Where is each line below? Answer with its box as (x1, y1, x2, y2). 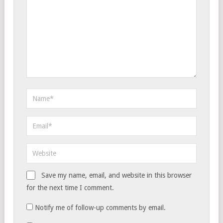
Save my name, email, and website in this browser (41, 171, 192, 179)
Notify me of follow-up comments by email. (35, 203, 166, 212)
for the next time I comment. (26, 183, 114, 192)
